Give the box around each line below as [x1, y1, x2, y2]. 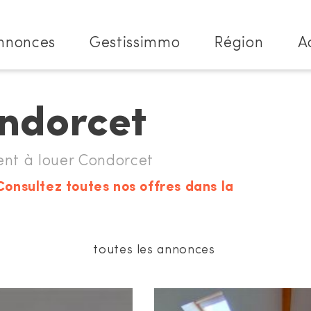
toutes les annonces [93, 244, 215, 257]
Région [214, 35, 264, 51]
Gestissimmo [90, 35, 180, 51]
